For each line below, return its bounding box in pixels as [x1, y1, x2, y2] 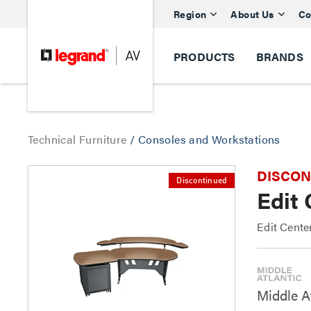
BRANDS [255, 49, 303, 65]
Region [174, 6, 207, 21]
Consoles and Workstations [137, 131, 280, 147]
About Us [230, 6, 274, 21]
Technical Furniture [28, 131, 130, 147]
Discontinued [176, 177, 228, 185]
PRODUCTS [174, 49, 235, 65]
